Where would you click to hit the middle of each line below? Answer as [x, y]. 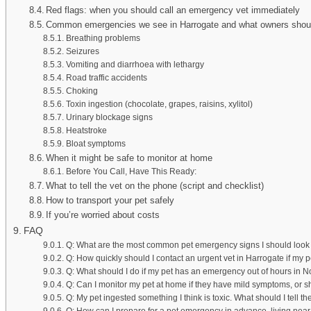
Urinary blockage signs [109, 117]
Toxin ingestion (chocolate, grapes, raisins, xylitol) [159, 103]
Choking [82, 90]
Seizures [82, 51]
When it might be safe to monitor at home [129, 158]
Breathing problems [103, 37]
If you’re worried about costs [103, 215]
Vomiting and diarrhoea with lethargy [135, 64]
